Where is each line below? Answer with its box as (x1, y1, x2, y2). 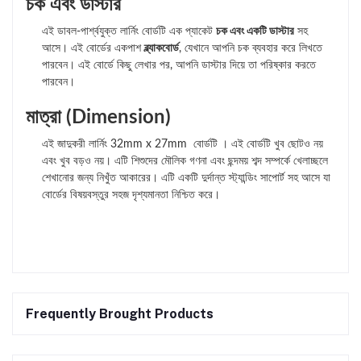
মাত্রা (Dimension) (26, 108, 171, 128)
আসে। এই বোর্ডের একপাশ (42, 43, 144, 55)
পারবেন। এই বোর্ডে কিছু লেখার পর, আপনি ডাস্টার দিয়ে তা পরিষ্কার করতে (42, 60, 316, 72)
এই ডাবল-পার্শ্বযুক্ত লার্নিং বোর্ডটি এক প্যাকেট (42, 26, 216, 38)
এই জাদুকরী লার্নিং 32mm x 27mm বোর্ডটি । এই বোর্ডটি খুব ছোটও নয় (42, 139, 323, 151)
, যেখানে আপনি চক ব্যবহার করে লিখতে (179, 43, 322, 55)
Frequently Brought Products (26, 306, 214, 322)
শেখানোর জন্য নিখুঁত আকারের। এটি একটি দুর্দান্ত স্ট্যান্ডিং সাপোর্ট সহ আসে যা (42, 172, 330, 185)
